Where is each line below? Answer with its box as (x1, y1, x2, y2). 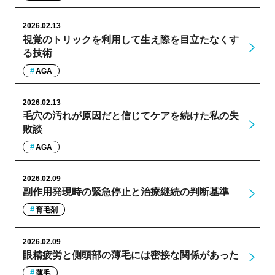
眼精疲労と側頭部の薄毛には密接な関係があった (22, 249, 239, 260)
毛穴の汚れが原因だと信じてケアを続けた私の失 (22, 110, 239, 121)
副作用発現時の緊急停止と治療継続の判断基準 (22, 187, 229, 198)
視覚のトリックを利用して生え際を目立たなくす (22, 34, 239, 45)
